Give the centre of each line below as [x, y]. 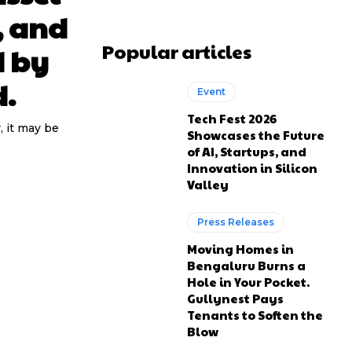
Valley [208, 184]
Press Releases [236, 222]
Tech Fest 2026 [232, 118]
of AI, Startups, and [247, 151]
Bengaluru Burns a [247, 265]
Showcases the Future [256, 134]
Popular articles [177, 51]
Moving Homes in [241, 248]
